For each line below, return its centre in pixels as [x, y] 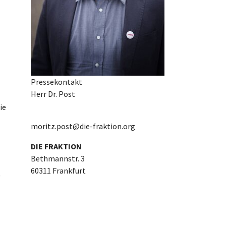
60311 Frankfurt [58, 170]
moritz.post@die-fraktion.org [83, 126]
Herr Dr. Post [53, 94]
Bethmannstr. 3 [58, 158]
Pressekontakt [56, 81]
